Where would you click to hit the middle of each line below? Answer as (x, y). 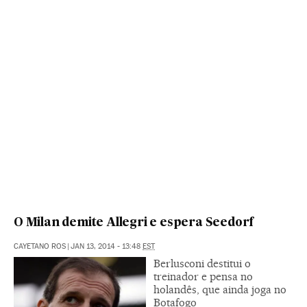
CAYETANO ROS (40, 246)
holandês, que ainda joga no (220, 289)
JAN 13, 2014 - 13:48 (107, 246)
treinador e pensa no (203, 276)
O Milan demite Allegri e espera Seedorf (134, 223)
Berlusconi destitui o (202, 263)
